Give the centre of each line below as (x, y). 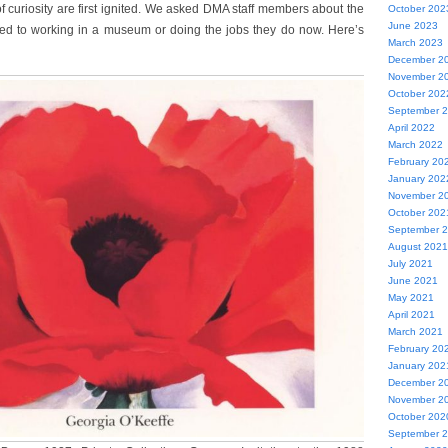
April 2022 (411, 127)
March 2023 (415, 42)
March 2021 (415, 331)
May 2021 (410, 297)
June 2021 (412, 280)
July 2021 (410, 263)
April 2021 (411, 314)
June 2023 (412, 25)
